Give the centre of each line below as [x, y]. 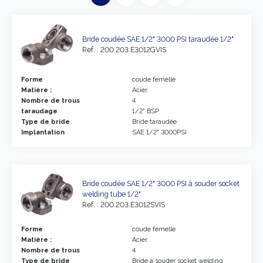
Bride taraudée [154, 122]
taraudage [39, 111]
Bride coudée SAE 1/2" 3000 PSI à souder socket [161, 183]
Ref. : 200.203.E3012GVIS [124, 50]
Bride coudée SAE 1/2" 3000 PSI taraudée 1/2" [158, 39]
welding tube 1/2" [112, 194]
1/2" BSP [146, 111]
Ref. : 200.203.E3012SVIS [124, 205]
